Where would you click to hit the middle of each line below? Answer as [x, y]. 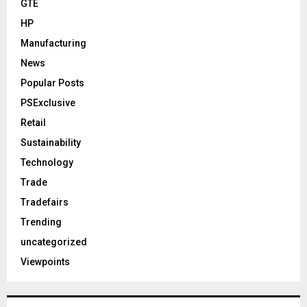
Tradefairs [45, 202]
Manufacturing [53, 44]
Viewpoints [45, 262]
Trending [41, 222]
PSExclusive [48, 103]
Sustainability [51, 143]
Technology [47, 163]
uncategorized [54, 242]
